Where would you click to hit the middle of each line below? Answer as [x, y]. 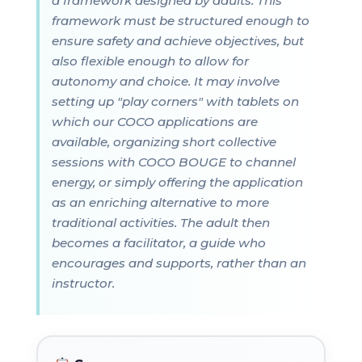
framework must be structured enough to [180, 20]
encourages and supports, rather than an [179, 263]
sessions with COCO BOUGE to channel [173, 162]
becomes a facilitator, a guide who [158, 242]
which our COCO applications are [154, 121]
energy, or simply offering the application [177, 182]
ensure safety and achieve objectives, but [177, 40]
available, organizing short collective [164, 141]
